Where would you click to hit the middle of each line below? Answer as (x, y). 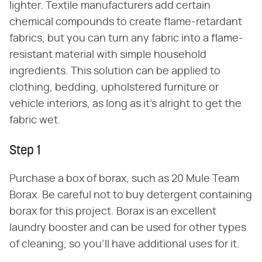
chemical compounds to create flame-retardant (126, 22)
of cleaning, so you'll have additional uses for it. (125, 244)
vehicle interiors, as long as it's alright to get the (125, 104)
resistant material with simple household (108, 55)
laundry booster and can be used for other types (128, 228)
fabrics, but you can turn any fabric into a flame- (126, 39)
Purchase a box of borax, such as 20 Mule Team (124, 179)
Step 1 (25, 151)
